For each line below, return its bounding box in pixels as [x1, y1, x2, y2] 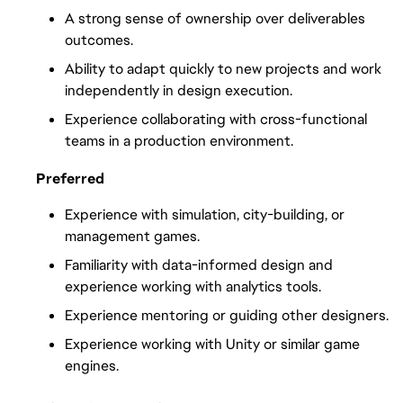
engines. [65, 356, 119, 376]
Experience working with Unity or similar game [65, 335, 360, 354]
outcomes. [65, 30, 133, 49]
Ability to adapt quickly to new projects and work [65, 58, 381, 78]
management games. [65, 227, 200, 246]
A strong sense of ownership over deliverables [65, 8, 365, 28]
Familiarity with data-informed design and [65, 255, 333, 275]
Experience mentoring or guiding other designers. [65, 306, 389, 326]
